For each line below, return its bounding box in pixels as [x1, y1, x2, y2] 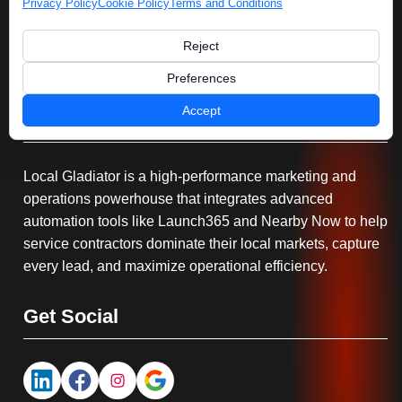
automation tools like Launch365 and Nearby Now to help [23, 213, 388, 229]
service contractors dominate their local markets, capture [23, 235, 380, 251]
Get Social [23, 304, 118, 328]
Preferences [166, 71, 236, 85]
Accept [181, 103, 221, 118]
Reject [183, 39, 219, 53]
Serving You [23, 108, 135, 131]
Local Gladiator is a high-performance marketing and [23, 168, 356, 184]
